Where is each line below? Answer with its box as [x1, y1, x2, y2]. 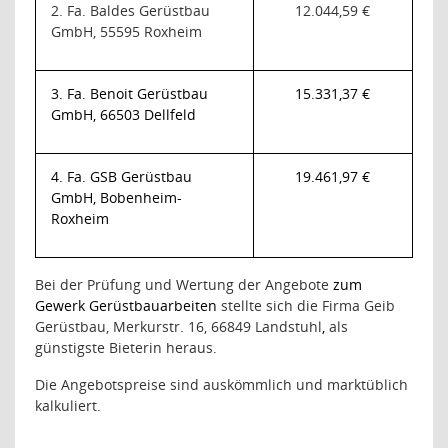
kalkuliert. [35, 396, 101, 416]
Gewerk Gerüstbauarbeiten [35, 296, 217, 316]
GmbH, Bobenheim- [51, 188, 182, 208]
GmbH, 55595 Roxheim [51, 22, 202, 42]
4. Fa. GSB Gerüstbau [51, 167, 192, 187]
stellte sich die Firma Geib [221, 296, 395, 316]
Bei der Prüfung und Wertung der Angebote [35, 275, 333, 295]
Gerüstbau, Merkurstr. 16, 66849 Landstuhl [35, 317, 322, 337]
